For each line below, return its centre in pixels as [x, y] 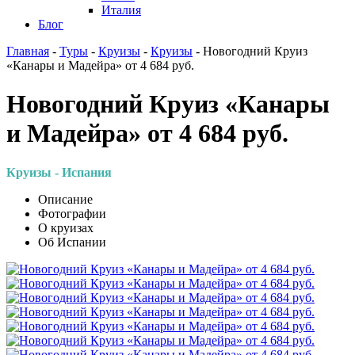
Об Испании [72, 242]
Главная [28, 51]
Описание [65, 199]
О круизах [66, 227]
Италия [121, 10]
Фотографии [72, 213]
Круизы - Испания [59, 172]
